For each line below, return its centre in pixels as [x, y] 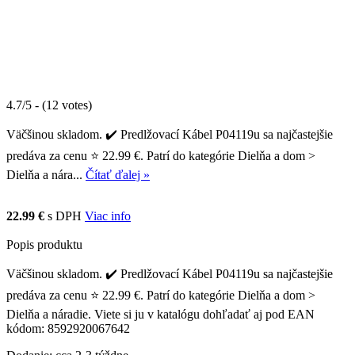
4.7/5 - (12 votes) [49, 105]
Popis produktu [44, 244]
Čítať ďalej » [118, 174]
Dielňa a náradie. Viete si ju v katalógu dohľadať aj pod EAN [160, 314]
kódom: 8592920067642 [68, 328]
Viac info [108, 216]
